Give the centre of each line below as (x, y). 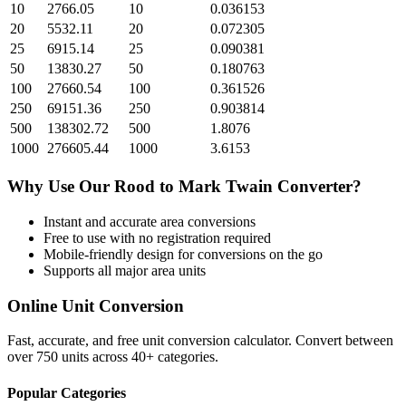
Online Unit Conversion (96, 305)
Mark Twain (226, 187)
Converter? (317, 187)
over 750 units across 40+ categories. (113, 357)
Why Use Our (61, 187)
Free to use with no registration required (157, 237)
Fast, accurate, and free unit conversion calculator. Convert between (200, 341)
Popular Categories (67, 392)
